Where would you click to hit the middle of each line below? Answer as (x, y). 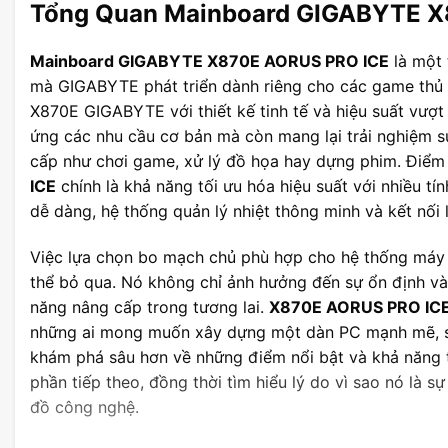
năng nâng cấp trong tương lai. (149, 306)
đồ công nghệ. (84, 406)
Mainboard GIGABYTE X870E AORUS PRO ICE (209, 60)
